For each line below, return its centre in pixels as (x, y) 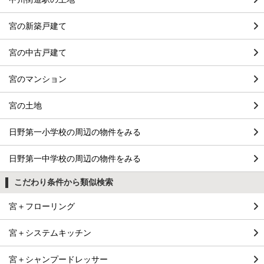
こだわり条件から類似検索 (63, 182)
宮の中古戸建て (38, 53)
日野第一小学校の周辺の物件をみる (75, 132)
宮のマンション (38, 79)
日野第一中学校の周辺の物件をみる (75, 159)
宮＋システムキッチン (50, 233)
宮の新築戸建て (38, 26)
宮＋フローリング (42, 207)
